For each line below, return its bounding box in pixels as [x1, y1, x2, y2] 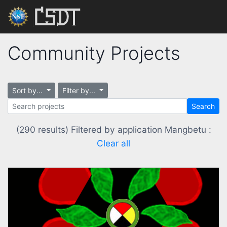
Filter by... [62, 86, 97, 95]
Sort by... [12, 86, 45, 95]
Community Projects [8, 42, 180, 64]
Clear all [97, 138, 130, 149]
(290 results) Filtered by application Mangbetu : [16, 124, 211, 135]
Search [192, 102, 215, 111]
